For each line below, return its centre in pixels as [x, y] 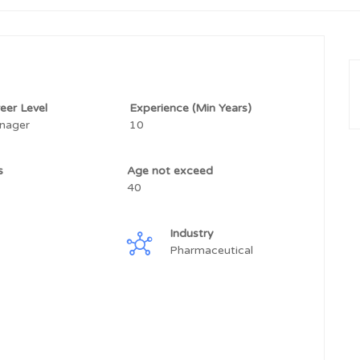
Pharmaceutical [213, 250]
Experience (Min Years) [192, 108]
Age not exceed [171, 171]
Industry [193, 233]
